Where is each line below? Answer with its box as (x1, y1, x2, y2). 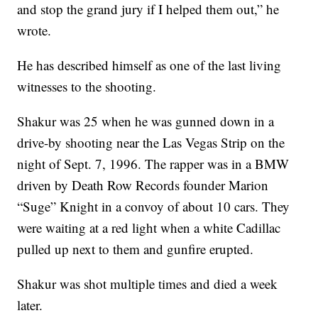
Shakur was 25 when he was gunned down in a (17, 112, 275, 131)
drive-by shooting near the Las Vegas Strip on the (17, 133, 285, 152)
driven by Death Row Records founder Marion (17, 176, 269, 194)
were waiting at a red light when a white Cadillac (17, 219, 281, 237)
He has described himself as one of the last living (17, 56, 282, 75)
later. (17, 296, 43, 314)
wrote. (17, 21, 52, 40)
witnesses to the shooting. (17, 77, 157, 96)
